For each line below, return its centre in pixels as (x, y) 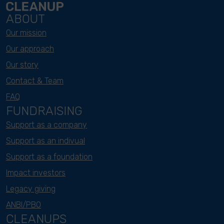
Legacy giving (31, 189)
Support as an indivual (45, 141)
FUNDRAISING (44, 111)
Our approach (30, 49)
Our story (22, 65)
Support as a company (46, 125)
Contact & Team (35, 81)
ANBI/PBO (23, 205)
